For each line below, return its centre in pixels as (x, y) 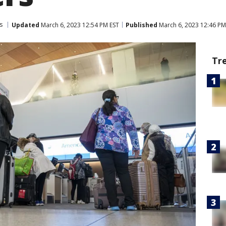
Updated (25, 25)
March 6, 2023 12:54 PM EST (79, 25)
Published (142, 25)
